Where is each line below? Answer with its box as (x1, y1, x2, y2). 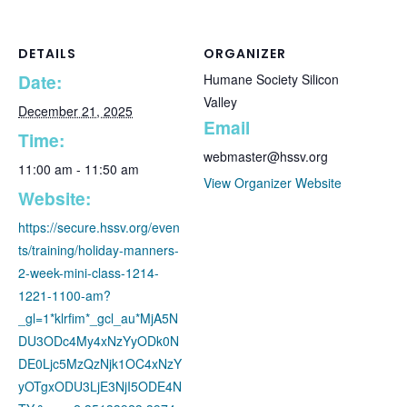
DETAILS (18, 45, 76, 64)
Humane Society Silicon (203, 70, 339, 89)
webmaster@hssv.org (203, 147, 328, 166)
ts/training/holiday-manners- (18, 241, 179, 260)
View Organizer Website (203, 174, 342, 193)
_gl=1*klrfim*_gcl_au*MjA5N (18, 309, 178, 328)
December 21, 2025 (18, 102, 133, 121)
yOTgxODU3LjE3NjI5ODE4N (18, 377, 182, 396)
